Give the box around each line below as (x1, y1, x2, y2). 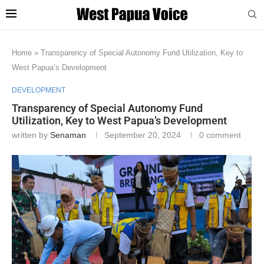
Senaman (50, 130, 86, 140)
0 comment (199, 130, 241, 140)
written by (12, 130, 50, 140)
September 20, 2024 (104, 130, 181, 140)
